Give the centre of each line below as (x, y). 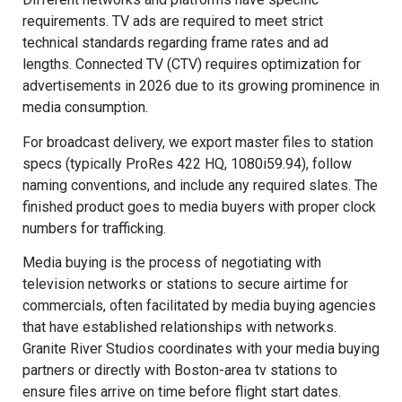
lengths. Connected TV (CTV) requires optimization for (192, 65)
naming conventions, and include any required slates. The (200, 185)
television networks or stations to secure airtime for (185, 284)
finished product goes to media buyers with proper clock (199, 206)
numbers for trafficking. (94, 228)
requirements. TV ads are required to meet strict (173, 22)
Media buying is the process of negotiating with (172, 263)
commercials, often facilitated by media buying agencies (199, 306)
